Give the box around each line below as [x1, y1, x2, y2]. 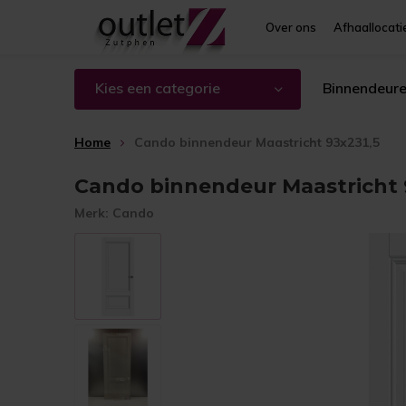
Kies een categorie [95, 79, 220, 97]
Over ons [266, 20, 316, 34]
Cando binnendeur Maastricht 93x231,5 [134, 134, 380, 150]
